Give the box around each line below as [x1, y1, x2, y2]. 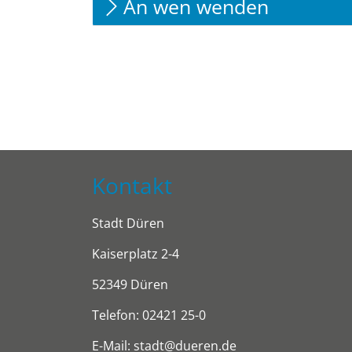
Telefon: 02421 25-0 [92, 306, 206, 324]
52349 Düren [92, 275, 168, 293]
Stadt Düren [92, 214, 164, 232]
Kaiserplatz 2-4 [92, 244, 182, 262]
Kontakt [92, 170, 172, 200]
